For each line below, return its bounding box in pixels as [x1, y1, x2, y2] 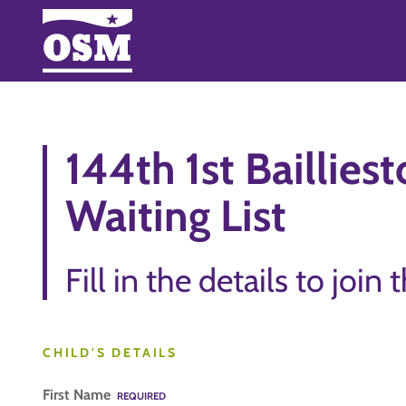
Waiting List [65, 189, 286, 242]
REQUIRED [117, 390, 166, 402]
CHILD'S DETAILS [43, 344, 178, 361]
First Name [43, 386, 114, 403]
